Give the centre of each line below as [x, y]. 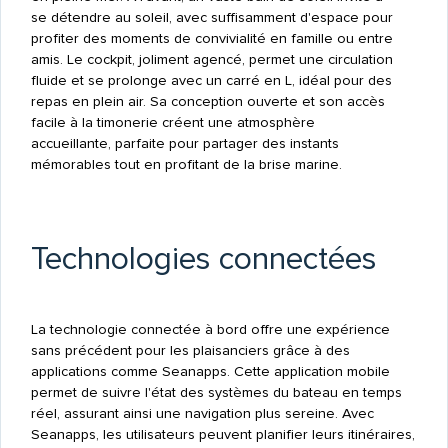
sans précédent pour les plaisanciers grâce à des [190, 350]
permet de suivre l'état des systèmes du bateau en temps [216, 392]
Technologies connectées [203, 259]
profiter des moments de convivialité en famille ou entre [211, 38]
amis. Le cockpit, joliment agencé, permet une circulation [211, 59]
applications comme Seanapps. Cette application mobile [210, 371]
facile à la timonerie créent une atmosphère [172, 122]
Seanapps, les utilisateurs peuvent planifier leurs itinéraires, [222, 434]
